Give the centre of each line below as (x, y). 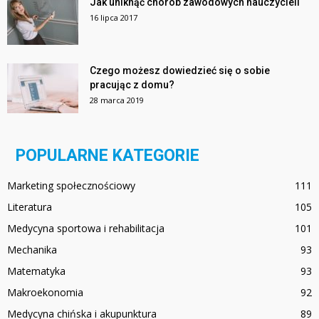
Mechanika (32, 250)
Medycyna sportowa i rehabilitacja (86, 229)
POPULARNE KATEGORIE (108, 156)
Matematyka (36, 271)
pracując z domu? (132, 85)
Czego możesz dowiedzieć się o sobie (180, 71)
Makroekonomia (45, 293)
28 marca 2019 (117, 100)
